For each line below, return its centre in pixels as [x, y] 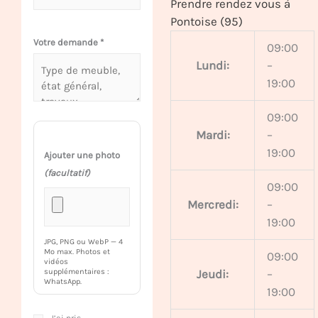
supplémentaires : [77, 272]
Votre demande [67, 42]
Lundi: [213, 65]
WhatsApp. [63, 282]
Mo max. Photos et [77, 252]
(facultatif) [67, 173]
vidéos [56, 262]
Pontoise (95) [207, 21]
